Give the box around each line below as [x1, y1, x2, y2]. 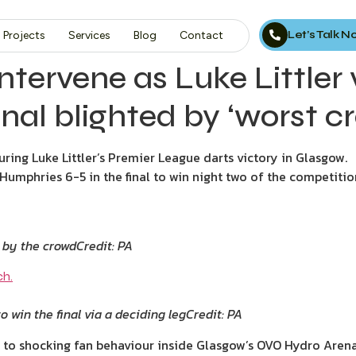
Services [68, 29, 110, 42]
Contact [179, 29, 223, 42]
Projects [2, 29, 45, 42]
